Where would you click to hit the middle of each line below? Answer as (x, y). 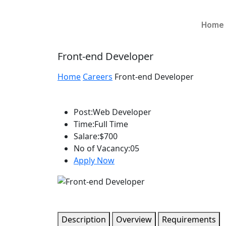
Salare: (87, 136)
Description (84, 219)
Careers (98, 77)
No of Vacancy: (102, 148)
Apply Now (94, 160)
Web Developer (122, 112)
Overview (134, 219)
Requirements (189, 219)
